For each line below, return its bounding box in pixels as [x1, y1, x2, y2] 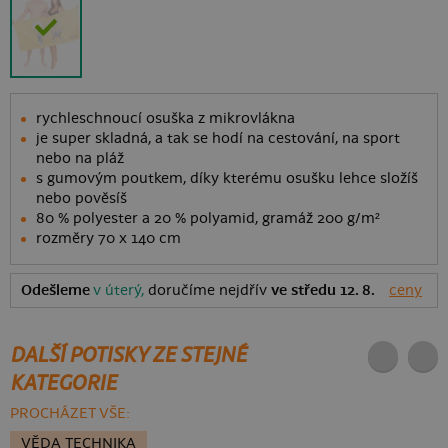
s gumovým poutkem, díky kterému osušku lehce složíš [36, 169, 419, 187]
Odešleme [32, 281, 91, 299]
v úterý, [93, 281, 149, 299]
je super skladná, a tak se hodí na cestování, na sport [36, 129, 401, 147]
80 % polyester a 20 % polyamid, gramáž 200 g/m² [36, 209, 381, 227]
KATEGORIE [10, 369, 118, 396]
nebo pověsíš [36, 189, 128, 207]
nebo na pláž [36, 149, 125, 167]
